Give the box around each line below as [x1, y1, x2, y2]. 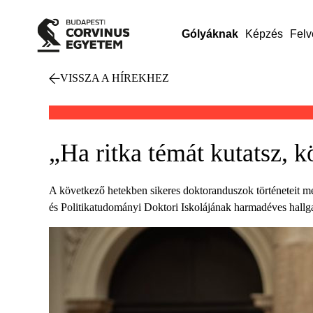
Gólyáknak [181, 28, 238, 40]
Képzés [245, 28, 283, 40]
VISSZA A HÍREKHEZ [60, 72, 169, 84]
